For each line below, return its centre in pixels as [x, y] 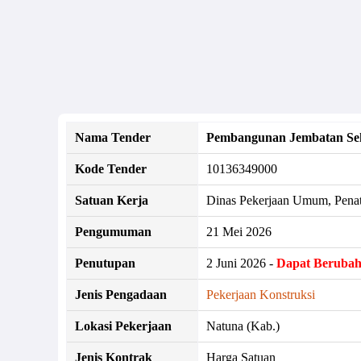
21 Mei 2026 [239, 231]
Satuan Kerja [112, 200]
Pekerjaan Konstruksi [261, 294]
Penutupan [105, 263]
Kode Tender [111, 168]
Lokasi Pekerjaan [123, 326]
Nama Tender [113, 137]
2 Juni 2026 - [241, 263]
